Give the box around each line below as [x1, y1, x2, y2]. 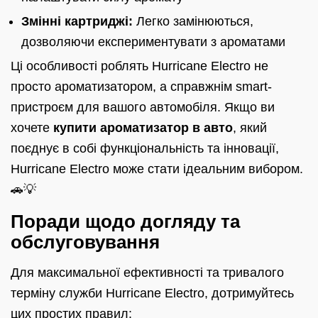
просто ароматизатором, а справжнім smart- [11, 79, 272, 94]
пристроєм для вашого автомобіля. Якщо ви [11, 100, 275, 115]
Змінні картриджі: [21, 14, 133, 29]
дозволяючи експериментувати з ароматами [21, 35, 285, 50]
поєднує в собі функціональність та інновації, [11, 141, 279, 156]
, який [233, 121, 267, 136]
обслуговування [11, 231, 160, 253]
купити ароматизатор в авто [53, 121, 233, 136]
